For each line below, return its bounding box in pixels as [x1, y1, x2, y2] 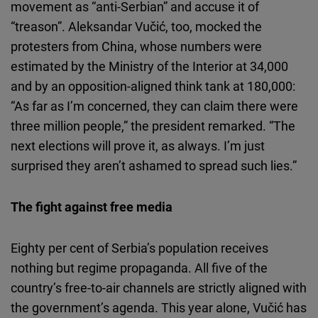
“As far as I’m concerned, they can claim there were [11, 97, 298, 115]
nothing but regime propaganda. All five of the [11, 259, 268, 277]
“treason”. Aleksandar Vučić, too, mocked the [11, 18, 262, 35]
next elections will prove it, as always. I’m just [11, 137, 265, 155]
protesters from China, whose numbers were [11, 38, 262, 55]
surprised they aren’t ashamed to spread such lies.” [11, 157, 297, 175]
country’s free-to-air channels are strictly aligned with [11, 279, 307, 297]
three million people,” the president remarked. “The [11, 117, 295, 135]
